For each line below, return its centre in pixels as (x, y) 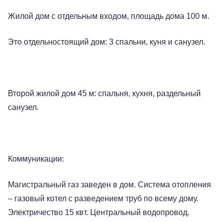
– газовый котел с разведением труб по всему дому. (103, 198)
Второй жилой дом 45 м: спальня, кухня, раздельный (104, 93)
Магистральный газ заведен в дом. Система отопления (110, 185)
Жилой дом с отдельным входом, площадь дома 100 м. (109, 16)
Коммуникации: (36, 159)
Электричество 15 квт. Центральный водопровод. (99, 212)
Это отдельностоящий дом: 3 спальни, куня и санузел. (107, 42)
